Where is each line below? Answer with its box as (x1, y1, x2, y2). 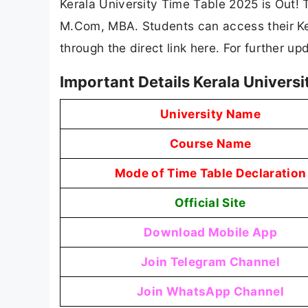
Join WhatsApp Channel (137, 284, 284, 299)
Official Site (175, 195, 246, 210)
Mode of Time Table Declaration (114, 166, 307, 181)
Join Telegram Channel (141, 254, 280, 269)
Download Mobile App (143, 225, 278, 240)
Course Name (169, 136, 252, 151)
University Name (160, 107, 261, 122)
